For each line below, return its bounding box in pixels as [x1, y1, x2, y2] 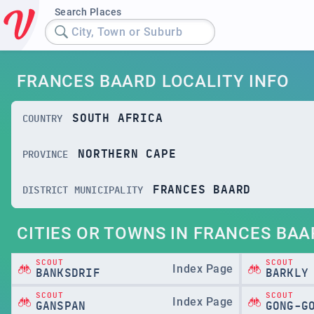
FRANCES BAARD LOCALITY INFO [17, 71, 289, 91]
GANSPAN [35, 300, 86, 312]
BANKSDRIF [35, 267, 100, 279]
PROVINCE [22, 149, 69, 160]
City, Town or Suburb [71, 25, 183, 39]
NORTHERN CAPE [78, 149, 177, 160]
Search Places [54, 6, 122, 18]
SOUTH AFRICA [72, 113, 163, 124]
